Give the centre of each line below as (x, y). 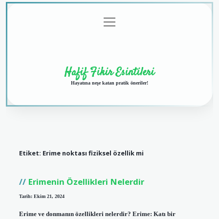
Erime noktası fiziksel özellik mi (93, 153)
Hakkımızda (175, 22)
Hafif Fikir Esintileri (109, 72)
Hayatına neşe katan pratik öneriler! (109, 83)
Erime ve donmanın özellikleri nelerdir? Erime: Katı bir (97, 214)
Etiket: (31, 153)
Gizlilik (91, 22)
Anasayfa (40, 22)
